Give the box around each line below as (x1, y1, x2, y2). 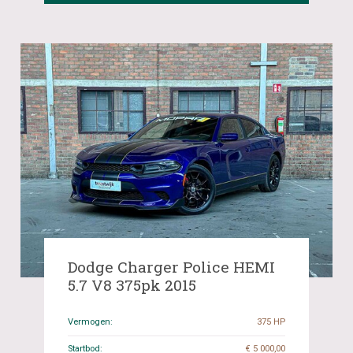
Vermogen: (68, 316, 113, 327)
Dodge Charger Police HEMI (68, 256, 276, 277)
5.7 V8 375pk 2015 (68, 274, 197, 295)
